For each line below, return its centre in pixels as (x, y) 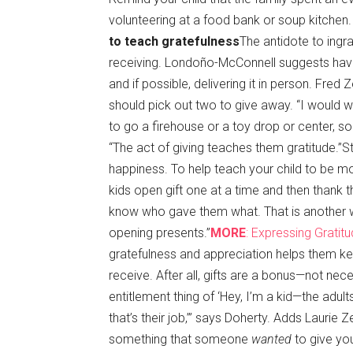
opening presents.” (160, 233)
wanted (271, 339)
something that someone (180, 339)
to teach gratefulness (174, 41)
